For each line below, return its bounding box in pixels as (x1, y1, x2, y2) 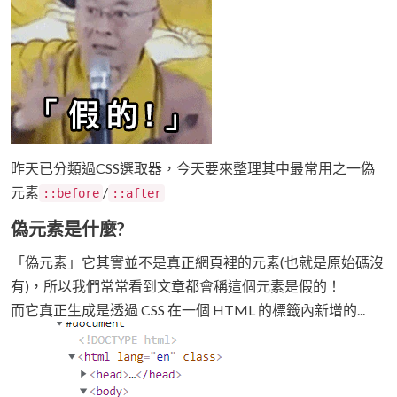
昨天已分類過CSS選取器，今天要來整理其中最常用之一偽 (11, 160, 375, 177)
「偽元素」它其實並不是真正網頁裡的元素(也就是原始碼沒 (11, 253, 384, 271)
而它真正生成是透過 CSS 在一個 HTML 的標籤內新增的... (11, 301, 365, 319)
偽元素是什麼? (11, 218, 125, 240)
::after (112, 186, 161, 201)
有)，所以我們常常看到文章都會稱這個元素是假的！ (11, 277, 341, 295)
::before (43, 186, 99, 201)
